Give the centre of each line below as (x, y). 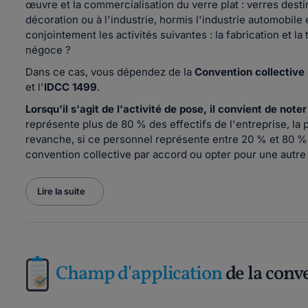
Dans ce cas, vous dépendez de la (110, 72)
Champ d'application (139, 274)
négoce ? (48, 50)
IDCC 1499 (70, 87)
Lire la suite (61, 191)
